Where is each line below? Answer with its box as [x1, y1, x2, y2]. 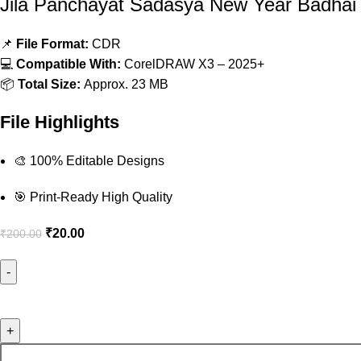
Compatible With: [16, 56, 122, 71]
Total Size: [18, 77, 81, 91]
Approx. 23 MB [81, 77, 169, 91]
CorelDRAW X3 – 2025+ [121, 56, 265, 71]
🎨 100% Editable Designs [14, 153, 165, 168]
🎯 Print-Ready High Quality [14, 189, 173, 204]
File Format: [16, 36, 89, 51]
